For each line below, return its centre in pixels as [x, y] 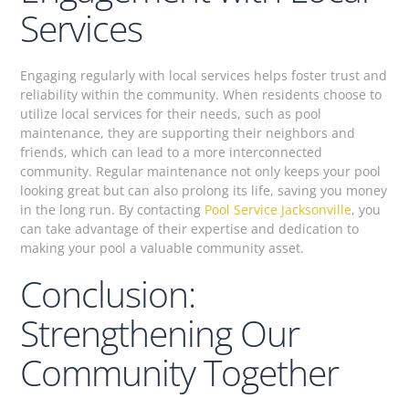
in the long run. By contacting [113, 209]
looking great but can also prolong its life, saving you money [204, 190]
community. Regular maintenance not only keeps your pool [201, 171]
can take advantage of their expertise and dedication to [190, 228]
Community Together [180, 372]
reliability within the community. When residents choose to [201, 94]
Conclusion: [108, 294]
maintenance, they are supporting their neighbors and [188, 132]
